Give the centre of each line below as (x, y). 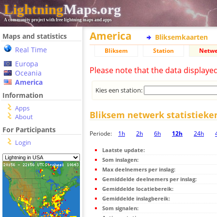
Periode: (101, 134)
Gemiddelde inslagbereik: (136, 199)
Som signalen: (120, 208)
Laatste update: (124, 150)
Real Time (31, 50)
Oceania (28, 73)
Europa (27, 64)
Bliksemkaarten (181, 37)
